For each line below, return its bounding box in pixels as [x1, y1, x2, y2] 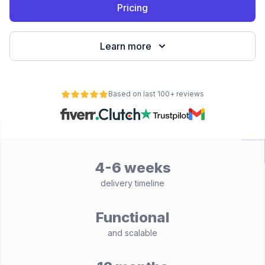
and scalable [108, 228, 157, 238]
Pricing [117, 2, 148, 14]
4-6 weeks [94, 159, 171, 176]
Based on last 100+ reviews [108, 89, 204, 98]
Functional [95, 209, 170, 226]
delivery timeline [101, 178, 164, 188]
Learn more [99, 40, 151, 52]
